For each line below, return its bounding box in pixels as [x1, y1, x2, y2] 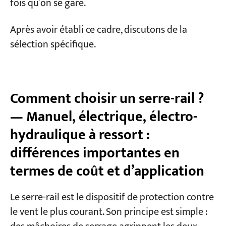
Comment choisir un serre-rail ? [10, 87, 204, 111]
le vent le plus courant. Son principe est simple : [10, 203, 207, 220]
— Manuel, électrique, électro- [10, 105, 197, 129]
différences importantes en [10, 141, 180, 165]
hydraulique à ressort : [10, 123, 150, 147]
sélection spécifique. [10, 36, 96, 53]
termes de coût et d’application [10, 159, 204, 184]
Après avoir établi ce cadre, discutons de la [10, 22, 187, 39]
